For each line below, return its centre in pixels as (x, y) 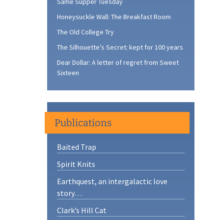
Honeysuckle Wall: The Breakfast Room (114, 17)
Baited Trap (77, 147)
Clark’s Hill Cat (82, 210)
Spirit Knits (76, 164)
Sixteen (68, 73)
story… (69, 193)
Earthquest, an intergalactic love (112, 181)
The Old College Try (85, 32)
